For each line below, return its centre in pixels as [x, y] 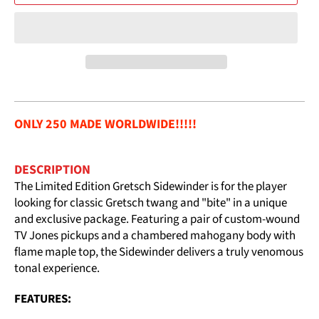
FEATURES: [43, 299]
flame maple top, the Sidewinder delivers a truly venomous [159, 252]
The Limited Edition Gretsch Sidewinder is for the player [151, 187]
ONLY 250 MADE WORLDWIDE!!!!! [105, 125]
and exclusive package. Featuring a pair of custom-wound [157, 220]
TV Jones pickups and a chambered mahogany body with [155, 236]
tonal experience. [57, 269]
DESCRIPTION [52, 170]
